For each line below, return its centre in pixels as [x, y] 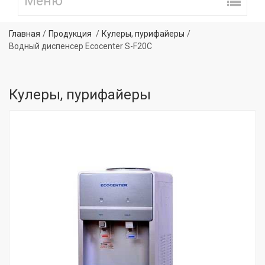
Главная [25, 33]
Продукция [70, 33]
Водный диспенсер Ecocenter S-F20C [80, 46]
